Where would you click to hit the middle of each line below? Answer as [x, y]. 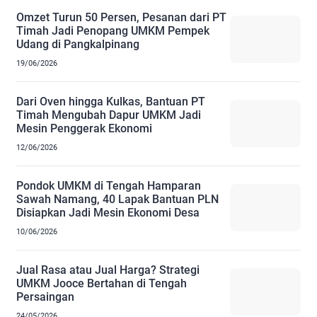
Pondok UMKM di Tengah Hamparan [109, 185]
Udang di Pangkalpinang [78, 44]
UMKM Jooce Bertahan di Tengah [102, 283]
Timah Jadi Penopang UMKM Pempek [113, 30]
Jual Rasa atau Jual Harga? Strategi [108, 270]
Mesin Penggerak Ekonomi [84, 128]
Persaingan [45, 296]
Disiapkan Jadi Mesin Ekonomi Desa [108, 212]
